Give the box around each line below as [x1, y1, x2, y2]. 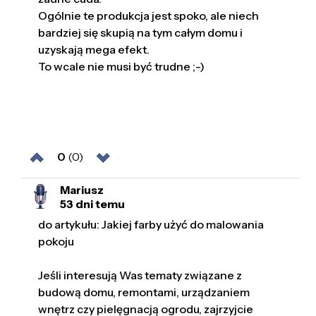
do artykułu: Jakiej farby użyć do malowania [38, 217, 265, 232]
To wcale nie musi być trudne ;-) [38, 59, 205, 74]
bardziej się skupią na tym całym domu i [38, 25, 243, 40]
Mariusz [60, 182, 104, 197]
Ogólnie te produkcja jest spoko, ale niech [38, 8, 260, 23]
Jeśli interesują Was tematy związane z [38, 268, 243, 283]
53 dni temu [60, 196, 126, 211]
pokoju [38, 234, 75, 249]
